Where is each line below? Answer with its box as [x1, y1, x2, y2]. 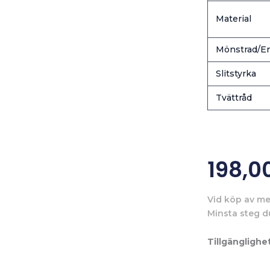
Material [215, 13, 251, 24]
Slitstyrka [215, 67, 256, 79]
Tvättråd [215, 92, 252, 103]
